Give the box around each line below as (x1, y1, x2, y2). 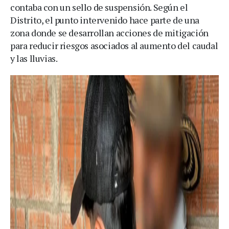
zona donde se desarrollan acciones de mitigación (10, 26, 209, 39)
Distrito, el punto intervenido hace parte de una (10, 13, 199, 26)
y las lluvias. (10, 52, 58, 64)
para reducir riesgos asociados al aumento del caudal (10, 39, 218, 52)
